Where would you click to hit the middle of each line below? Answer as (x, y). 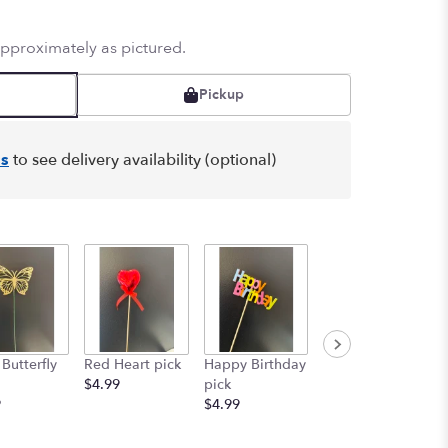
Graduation (360, 358)
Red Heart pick (132, 364)
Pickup (221, 95)
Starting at (357, 398)
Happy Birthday (254, 364)
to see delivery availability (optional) (142, 160)
